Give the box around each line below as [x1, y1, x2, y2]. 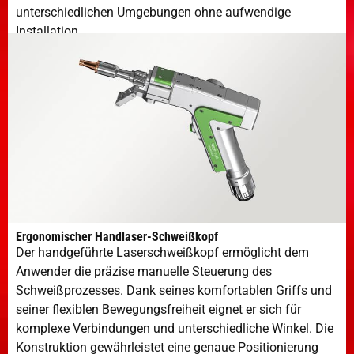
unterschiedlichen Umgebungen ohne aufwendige [16, 4, 291, 20]
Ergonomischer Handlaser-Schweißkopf [16, 229, 218, 245]
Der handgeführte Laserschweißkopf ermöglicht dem [16, 245, 309, 261]
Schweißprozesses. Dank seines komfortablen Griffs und [16, 283, 332, 299]
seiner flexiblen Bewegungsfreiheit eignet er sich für [16, 302, 301, 318]
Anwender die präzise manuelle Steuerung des [16, 264, 272, 280]
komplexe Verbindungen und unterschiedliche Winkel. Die [16, 321, 333, 337]
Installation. [16, 23, 81, 39]
